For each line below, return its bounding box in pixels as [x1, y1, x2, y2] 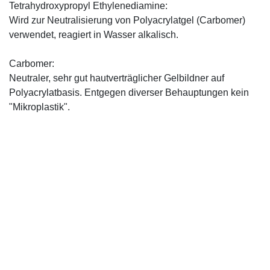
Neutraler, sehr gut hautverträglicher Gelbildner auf [9, 72, 224, 83]
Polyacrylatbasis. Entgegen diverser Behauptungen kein [9, 87, 249, 98]
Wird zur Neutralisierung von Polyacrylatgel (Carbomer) [9, 14, 245, 25]
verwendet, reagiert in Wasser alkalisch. [9, 29, 178, 40]
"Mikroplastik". [9, 101, 70, 112]
